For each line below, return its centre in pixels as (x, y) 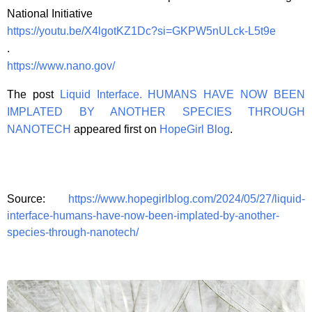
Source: (38, 198)
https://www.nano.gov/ (61, 65)
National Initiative (50, 13)
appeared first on (115, 129)
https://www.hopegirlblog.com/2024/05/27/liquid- (187, 198)
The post (33, 94)
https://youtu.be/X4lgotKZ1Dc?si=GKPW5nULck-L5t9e (141, 31)
